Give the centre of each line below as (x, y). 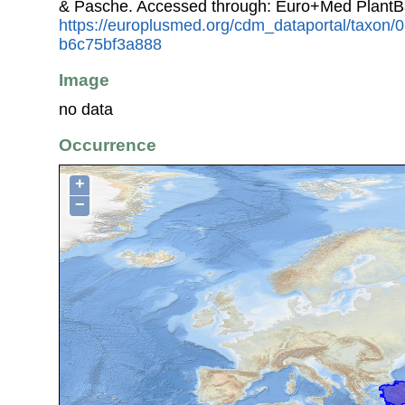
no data (86, 109)
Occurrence (108, 145)
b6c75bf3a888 (110, 45)
